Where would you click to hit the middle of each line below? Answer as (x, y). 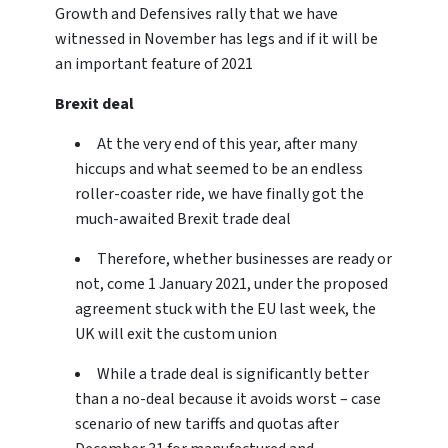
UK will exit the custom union (176, 334)
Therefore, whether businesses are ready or (244, 259)
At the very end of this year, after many (227, 144)
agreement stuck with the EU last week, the (225, 309)
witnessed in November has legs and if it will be (216, 39)
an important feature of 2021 (154, 64)
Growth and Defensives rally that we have (196, 14)
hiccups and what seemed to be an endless (219, 169)
